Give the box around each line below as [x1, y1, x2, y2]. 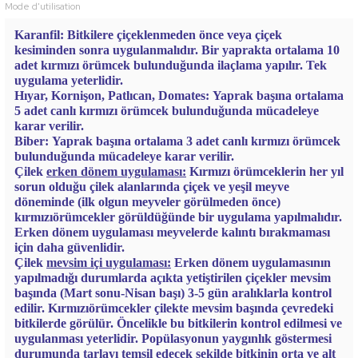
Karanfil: [14, 27, 67, 42]
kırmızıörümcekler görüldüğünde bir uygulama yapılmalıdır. [14, 209, 342, 224]
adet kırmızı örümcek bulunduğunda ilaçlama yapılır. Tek [14, 58, 327, 72]
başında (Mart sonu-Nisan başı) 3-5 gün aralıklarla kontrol [14, 285, 332, 300]
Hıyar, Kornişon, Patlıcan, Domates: [14, 88, 213, 102]
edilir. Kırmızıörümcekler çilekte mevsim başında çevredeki [14, 300, 333, 315]
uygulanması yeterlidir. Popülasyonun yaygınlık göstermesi [14, 331, 332, 345]
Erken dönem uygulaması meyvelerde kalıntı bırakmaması [14, 225, 330, 239]
